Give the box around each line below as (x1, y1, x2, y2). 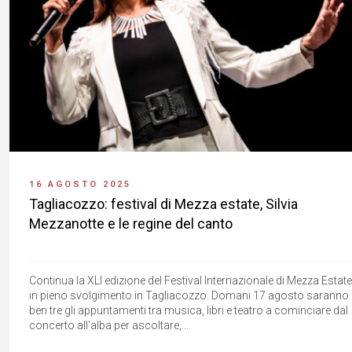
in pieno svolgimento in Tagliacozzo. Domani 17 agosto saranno (29, 288, 349, 302)
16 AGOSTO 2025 (29, 178, 131, 189)
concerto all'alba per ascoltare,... (29, 318, 189, 332)
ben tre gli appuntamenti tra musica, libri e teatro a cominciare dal (29, 303, 348, 317)
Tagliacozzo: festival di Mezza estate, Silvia (29, 195, 298, 212)
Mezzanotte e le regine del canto (29, 214, 233, 232)
